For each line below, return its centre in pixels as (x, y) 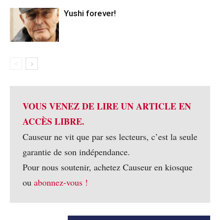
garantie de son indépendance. (76, 151)
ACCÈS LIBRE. (54, 121)
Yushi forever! (90, 13)
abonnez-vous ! (61, 182)
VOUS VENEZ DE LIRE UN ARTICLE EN (107, 106)
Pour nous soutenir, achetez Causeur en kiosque (108, 167)
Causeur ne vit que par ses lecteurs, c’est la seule (110, 136)
